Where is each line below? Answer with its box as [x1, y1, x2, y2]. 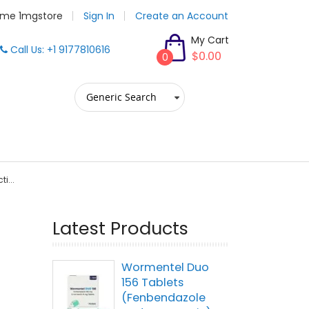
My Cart [191, 33, 229, 47]
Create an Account [135, 9, 228, 23]
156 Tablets [121, 275, 183, 290]
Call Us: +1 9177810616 [8, 43, 110, 57]
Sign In [83, 9, 114, 23]
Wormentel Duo [121, 259, 209, 275]
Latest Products [52, 216, 188, 241]
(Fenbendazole [121, 290, 206, 306]
